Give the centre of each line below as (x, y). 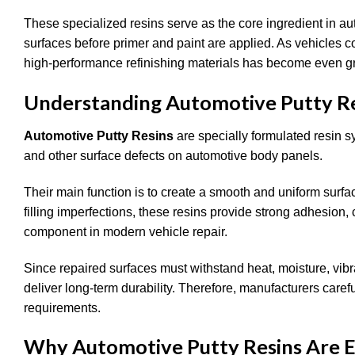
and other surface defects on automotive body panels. (173, 155)
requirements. (62, 307)
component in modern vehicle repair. (126, 231)
